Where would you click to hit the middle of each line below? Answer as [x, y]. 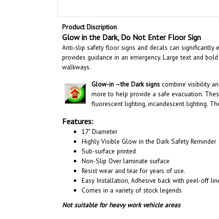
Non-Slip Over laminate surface [126, 161]
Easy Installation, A [108, 180]
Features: [78, 121]
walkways [76, 67]
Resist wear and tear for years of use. [133, 171]
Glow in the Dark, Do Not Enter [114, 37]
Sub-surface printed [109, 151]
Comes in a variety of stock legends [132, 190]
